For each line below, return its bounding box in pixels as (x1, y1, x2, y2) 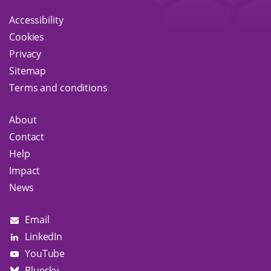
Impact (9, 164, 41, 177)
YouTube (25, 247, 65, 260)
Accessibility (9, 13, 64, 27)
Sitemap (9, 64, 47, 77)
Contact (9, 130, 45, 143)
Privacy (9, 47, 42, 60)
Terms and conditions (9, 81, 108, 94)
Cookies (9, 30, 45, 44)
